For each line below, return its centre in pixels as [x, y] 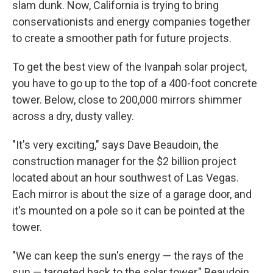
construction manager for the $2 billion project [124, 161]
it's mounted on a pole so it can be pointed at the [129, 211]
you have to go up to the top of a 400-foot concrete [135, 83]
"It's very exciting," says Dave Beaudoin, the [115, 145]
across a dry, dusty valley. [73, 116]
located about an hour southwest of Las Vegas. [126, 178]
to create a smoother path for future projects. [122, 38]
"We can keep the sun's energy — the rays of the [128, 256]
